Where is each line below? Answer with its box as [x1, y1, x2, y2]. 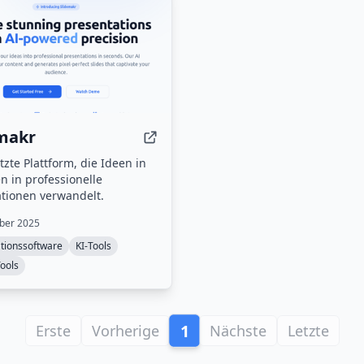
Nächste [209, 321, 266, 340]
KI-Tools [76, 239, 111, 253]
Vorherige [91, 321, 159, 340]
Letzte [287, 321, 329, 340]
